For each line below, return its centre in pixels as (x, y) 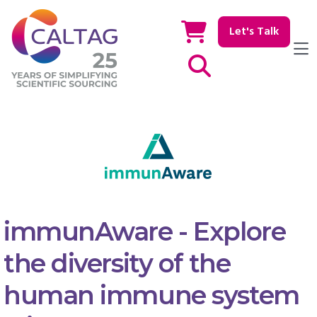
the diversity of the (117, 264)
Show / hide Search (256, 67)
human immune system (151, 295)
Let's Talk (254, 32)
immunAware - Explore (145, 232)
